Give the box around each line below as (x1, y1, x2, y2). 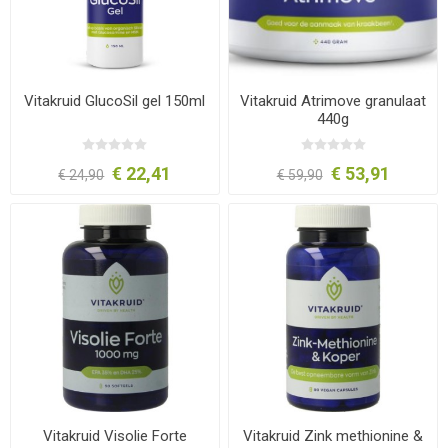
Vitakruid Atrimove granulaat (240, 91, 427, 110)
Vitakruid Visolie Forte (42, 426, 187, 445)
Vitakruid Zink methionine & (243, 426, 424, 445)
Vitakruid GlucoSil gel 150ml (24, 91, 206, 110)
